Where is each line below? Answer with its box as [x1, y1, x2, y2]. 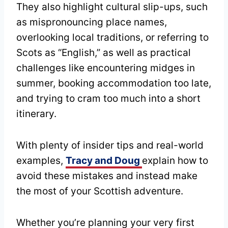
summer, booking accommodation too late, [16, 77, 211, 90]
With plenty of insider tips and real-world [16, 139, 204, 152]
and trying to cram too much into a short [16, 93, 201, 105]
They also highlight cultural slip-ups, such [16, 1, 208, 13]
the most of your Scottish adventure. [16, 185, 183, 197]
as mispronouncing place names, [16, 16, 167, 28]
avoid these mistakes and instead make [16, 170, 197, 182]
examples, [16, 155, 66, 167]
